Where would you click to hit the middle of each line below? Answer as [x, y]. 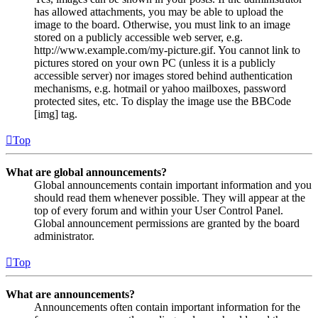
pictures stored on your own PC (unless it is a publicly [155, 62]
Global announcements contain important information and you [173, 185]
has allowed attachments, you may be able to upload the [159, 11]
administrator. [64, 236]
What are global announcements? [86, 172]
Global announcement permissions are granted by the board [167, 223]
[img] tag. [56, 114]
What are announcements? [70, 294]
